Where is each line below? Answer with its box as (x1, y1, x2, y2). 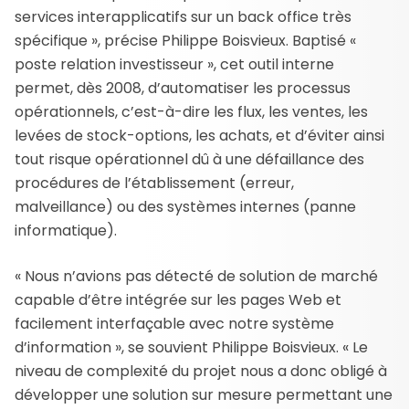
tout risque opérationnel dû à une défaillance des (15, 148, 364, 170)
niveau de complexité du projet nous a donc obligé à (15, 360, 387, 382)
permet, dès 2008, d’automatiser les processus (15, 77, 351, 99)
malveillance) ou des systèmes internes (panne (15, 195, 356, 217)
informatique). (15, 219, 117, 241)
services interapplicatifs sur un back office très (15, 5, 351, 27)
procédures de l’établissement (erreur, (15, 172, 294, 194)
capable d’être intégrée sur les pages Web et (15, 288, 341, 310)
